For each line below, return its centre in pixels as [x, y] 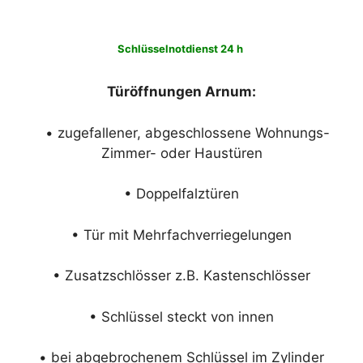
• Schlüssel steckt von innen [181, 316]
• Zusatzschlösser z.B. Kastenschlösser [181, 275]
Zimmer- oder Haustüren [181, 153]
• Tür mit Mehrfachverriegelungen [181, 235]
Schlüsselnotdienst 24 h [181, 49]
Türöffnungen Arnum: [181, 92]
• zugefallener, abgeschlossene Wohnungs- [181, 132]
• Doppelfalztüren [181, 194]
